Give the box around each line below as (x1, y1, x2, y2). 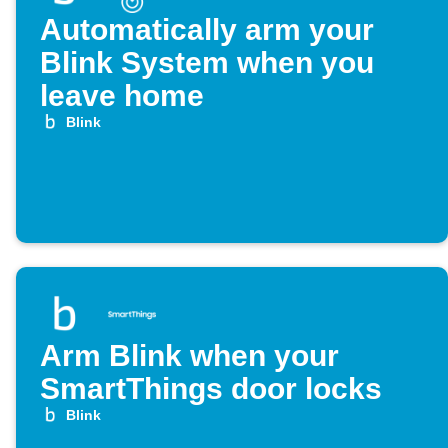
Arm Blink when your (40, 339, 339, 373)
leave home (40, 79, 204, 113)
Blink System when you (40, 46, 374, 80)
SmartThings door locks (40, 372, 382, 406)
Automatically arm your (40, 13, 374, 47)
